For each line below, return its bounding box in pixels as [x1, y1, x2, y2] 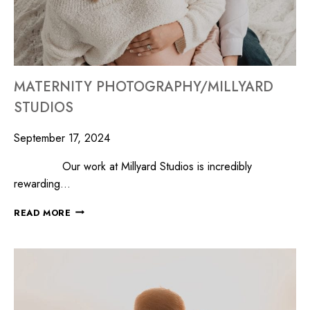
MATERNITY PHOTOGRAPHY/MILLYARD [14, 76, 273, 97]
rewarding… [14, 175, 71, 192]
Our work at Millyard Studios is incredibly [14, 158, 252, 174]
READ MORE [14, 206, 71, 219]
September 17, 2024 [14, 129, 110, 146]
